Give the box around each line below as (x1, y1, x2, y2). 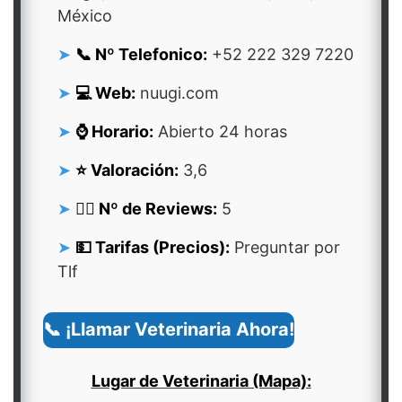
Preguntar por (230, 238, 340, 257)
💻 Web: (75, 83, 135, 102)
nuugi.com (135, 83, 219, 102)
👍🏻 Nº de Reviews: (75, 199, 217, 218)
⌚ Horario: (75, 122, 153, 141)
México (57, 6, 112, 25)
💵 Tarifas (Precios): (75, 238, 230, 257)
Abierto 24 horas (153, 122, 287, 141)
